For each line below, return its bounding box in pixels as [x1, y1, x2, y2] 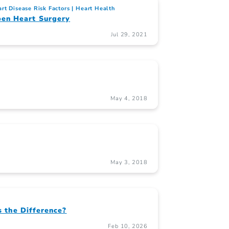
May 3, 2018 [110, 158, 148, 167]
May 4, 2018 [110, 95, 148, 103]
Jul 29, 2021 [111, 31, 148, 39]
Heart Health [76, 5, 115, 13]
